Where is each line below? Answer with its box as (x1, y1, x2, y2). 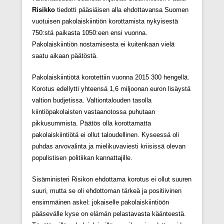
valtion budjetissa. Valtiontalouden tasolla (32, 96, 151, 104)
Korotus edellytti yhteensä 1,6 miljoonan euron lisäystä (32, 85, 190, 93)
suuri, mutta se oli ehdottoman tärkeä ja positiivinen (32, 187, 181, 195)
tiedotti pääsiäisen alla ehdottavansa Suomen (55, 6, 188, 14)
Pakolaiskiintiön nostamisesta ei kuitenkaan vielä (32, 40, 174, 48)
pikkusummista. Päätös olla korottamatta (32, 119, 151, 127)
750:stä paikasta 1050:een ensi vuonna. (32, 29, 147, 37)
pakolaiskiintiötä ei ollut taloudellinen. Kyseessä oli (32, 131, 179, 139)
